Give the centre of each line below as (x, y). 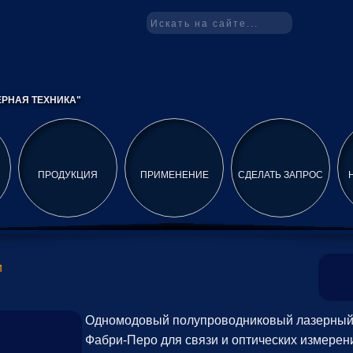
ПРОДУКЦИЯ (68, 175)
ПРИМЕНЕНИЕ (174, 175)
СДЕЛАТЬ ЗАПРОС (281, 175)
